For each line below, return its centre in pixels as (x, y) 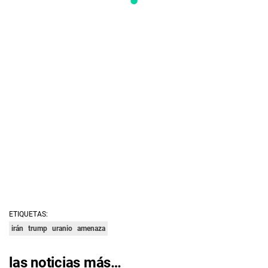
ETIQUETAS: (28, 214)
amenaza (91, 229)
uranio (62, 229)
